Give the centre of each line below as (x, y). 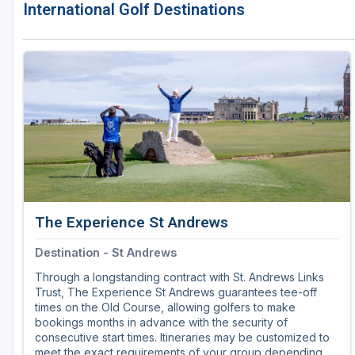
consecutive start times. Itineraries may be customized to (182, 338)
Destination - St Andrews (106, 253)
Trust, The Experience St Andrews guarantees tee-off (176, 292)
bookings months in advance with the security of (161, 323)
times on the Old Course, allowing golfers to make (165, 307)
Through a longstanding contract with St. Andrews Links (179, 277)
